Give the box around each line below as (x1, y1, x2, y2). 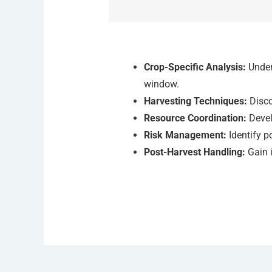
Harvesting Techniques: (143, 95, 247, 107)
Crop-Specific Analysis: (143, 61, 246, 73)
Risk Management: (143, 129, 226, 141)
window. (143, 78, 179, 90)
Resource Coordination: (143, 112, 246, 124)
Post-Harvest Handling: (143, 146, 245, 158)
